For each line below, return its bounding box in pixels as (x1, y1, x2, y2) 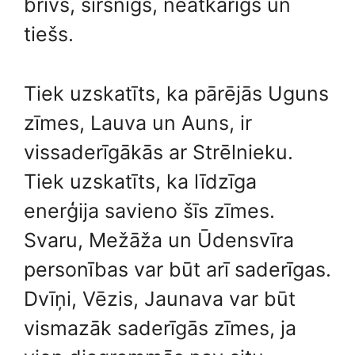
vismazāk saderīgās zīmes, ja (24, 315, 296, 340)
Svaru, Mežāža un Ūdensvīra (24, 227, 294, 252)
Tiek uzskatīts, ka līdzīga (24, 169, 257, 193)
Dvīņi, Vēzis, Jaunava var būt (24, 286, 296, 311)
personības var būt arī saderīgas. (24, 257, 331, 281)
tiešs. (24, 22, 74, 46)
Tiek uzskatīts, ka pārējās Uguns (24, 81, 329, 105)
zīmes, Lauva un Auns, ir (24, 110, 252, 135)
